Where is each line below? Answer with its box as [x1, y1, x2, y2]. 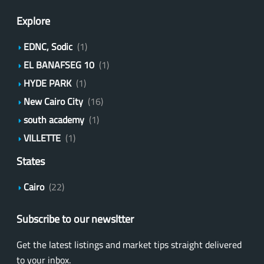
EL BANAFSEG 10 [23, 55, 94, 74]
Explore [16, 11, 50, 31]
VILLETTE [23, 128, 61, 147]
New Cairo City [23, 92, 83, 110]
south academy [23, 110, 84, 128]
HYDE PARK [23, 74, 71, 92]
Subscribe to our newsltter [16, 209, 134, 229]
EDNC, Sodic [23, 37, 72, 55]
